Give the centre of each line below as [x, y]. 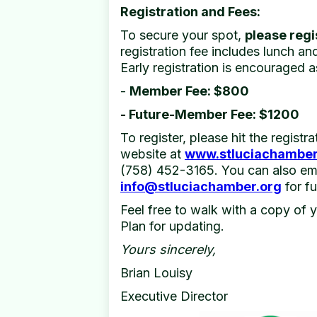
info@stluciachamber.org [201, 186]
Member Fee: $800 [189, 91]
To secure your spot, [183, 35]
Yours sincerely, [168, 249]
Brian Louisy [156, 273]
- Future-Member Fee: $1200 [210, 114]
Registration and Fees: [190, 12]
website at [152, 154]
